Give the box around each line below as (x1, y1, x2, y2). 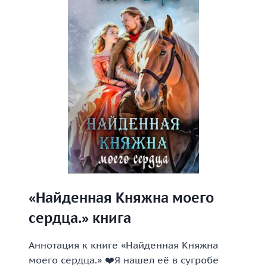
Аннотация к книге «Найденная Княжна (29, 239, 218, 251)
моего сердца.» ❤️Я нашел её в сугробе (29, 254, 219, 266)
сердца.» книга (29, 209, 131, 226)
